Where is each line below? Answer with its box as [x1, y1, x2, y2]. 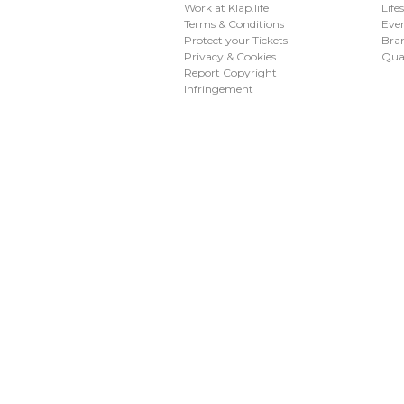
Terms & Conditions [184, 16, 285, 31]
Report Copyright [184, 65, 278, 79]
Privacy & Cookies [184, 49, 277, 63]
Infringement [184, 81, 254, 96]
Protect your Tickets [184, 32, 289, 47]
